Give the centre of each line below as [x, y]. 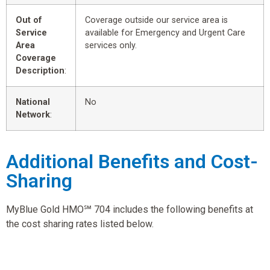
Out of [29, 20]
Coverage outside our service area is [156, 20]
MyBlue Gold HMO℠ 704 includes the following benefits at [130, 209]
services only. [111, 45]
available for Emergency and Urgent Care [165, 33]
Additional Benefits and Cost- [132, 161]
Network [33, 115]
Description [40, 71]
